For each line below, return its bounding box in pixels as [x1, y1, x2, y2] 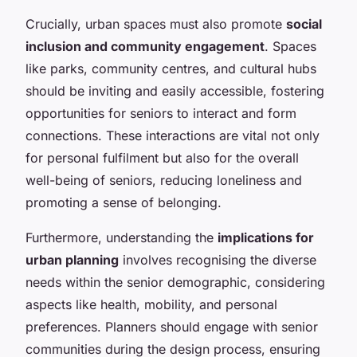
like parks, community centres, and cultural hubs [25, 60, 316, 76]
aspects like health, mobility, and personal [25, 296, 277, 312]
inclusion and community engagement [25, 37, 265, 54]
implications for [218, 229, 314, 245]
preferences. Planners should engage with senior [25, 318, 318, 335]
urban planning [25, 251, 119, 268]
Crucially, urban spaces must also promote [25, 15, 286, 32]
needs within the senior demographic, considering [25, 273, 325, 290]
